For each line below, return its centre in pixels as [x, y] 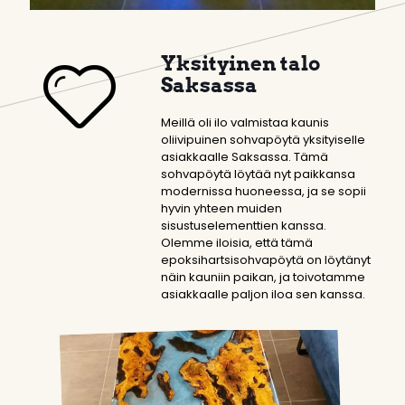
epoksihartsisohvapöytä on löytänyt [266, 259]
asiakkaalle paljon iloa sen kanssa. [263, 294]
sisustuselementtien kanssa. [244, 225]
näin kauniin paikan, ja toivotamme [263, 277]
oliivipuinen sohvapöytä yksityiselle [263, 139]
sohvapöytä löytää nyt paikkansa [258, 174]
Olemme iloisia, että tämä [237, 242]
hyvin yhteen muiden [221, 208]
